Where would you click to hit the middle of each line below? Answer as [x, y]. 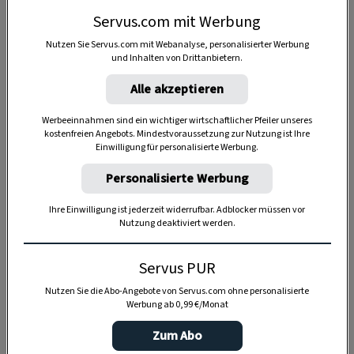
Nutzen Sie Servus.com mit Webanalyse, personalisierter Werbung [177, 44]
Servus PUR [177, 268]
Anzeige [177, 141]
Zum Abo [177, 335]
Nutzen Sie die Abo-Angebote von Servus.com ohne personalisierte [177, 291]
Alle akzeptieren [177, 89]
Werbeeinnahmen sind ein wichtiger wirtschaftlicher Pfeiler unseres [177, 120]
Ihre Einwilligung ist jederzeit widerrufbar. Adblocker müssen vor [177, 209]
